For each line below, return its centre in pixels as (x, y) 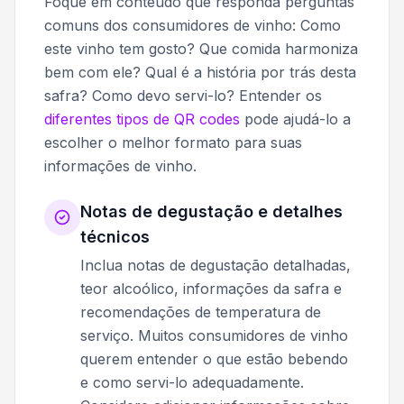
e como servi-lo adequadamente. (192, 382)
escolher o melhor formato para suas (173, 142)
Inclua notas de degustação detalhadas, (216, 265)
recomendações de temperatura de (201, 312)
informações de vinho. (120, 165)
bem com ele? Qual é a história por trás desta (200, 72)
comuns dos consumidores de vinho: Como (193, 25)
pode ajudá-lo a (295, 119)
